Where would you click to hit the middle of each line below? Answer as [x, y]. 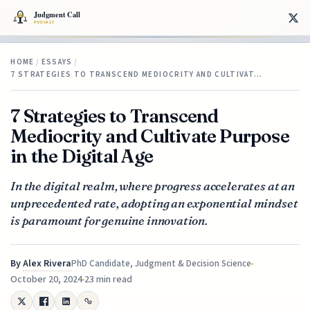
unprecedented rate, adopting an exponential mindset [154, 203]
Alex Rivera [47, 263]
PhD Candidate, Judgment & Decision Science [162, 263]
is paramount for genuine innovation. [109, 220]
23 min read [109, 279]
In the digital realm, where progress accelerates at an [153, 185]
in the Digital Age [82, 156]
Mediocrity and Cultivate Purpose [150, 136]
